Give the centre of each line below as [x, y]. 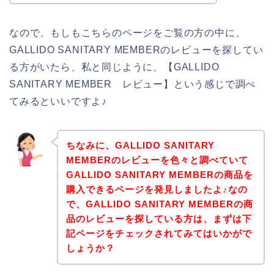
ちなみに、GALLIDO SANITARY [140, 146]
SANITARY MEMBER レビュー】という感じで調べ [133, 84]
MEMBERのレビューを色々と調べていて [157, 160]
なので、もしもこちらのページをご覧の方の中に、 [128, 32]
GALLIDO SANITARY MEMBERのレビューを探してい [136, 50]
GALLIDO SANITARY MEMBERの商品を [159, 175]
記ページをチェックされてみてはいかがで [159, 234]
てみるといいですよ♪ [58, 101]
